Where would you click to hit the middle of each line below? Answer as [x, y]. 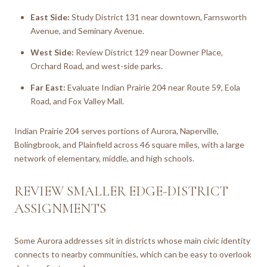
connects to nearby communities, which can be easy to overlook [133, 254]
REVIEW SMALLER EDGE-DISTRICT [121, 192]
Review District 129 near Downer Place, [148, 52]
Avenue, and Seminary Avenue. [87, 30]
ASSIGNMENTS [60, 209]
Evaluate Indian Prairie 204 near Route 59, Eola [153, 88]
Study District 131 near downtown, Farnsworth [158, 17]
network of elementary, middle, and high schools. [104, 159]
